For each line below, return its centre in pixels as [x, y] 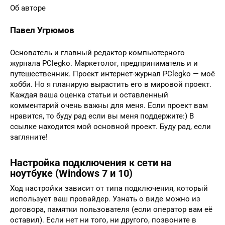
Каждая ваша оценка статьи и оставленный [89, 95]
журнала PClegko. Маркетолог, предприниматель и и [104, 64]
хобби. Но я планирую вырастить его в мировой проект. [111, 85]
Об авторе [28, 8]
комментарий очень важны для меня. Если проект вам [109, 106]
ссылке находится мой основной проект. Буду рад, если [110, 127]
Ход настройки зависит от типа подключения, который [109, 189]
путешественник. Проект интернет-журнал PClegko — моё [113, 74]
